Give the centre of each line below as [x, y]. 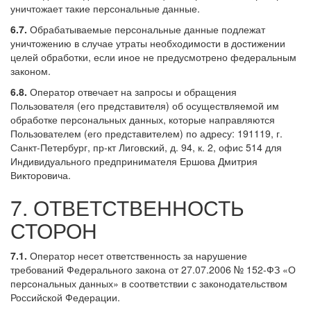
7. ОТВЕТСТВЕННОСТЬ [127, 207]
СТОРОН [54, 230]
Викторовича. [41, 175]
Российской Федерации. [65, 297]
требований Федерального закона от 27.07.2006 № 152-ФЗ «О [153, 269]
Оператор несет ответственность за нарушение [137, 255]
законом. [31, 70]
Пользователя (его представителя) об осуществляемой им [145, 105]
